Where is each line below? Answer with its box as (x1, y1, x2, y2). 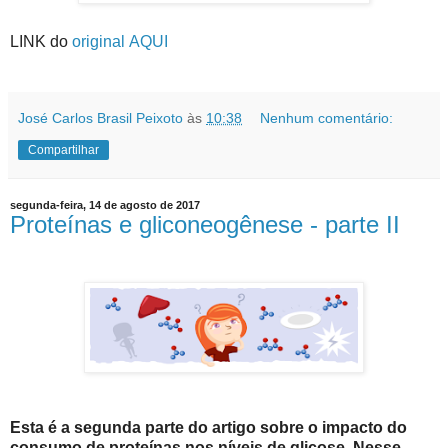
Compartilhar (28, 142, 99, 157)
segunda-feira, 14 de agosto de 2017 (10, 198, 200, 211)
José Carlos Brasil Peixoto (18, 109, 183, 126)
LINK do (10, 32, 72, 50)
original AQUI (72, 32, 168, 50)
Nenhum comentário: (260, 109, 394, 126)
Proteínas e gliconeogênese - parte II (10, 210, 400, 238)
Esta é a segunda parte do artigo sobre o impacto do (10, 419, 407, 437)
